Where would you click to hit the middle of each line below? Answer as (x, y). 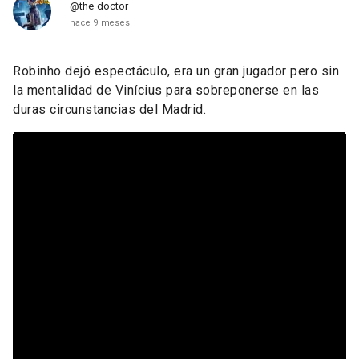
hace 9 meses (100, 22)
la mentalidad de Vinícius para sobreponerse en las (166, 90)
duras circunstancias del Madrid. (109, 109)
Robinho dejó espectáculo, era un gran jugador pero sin (176, 71)
